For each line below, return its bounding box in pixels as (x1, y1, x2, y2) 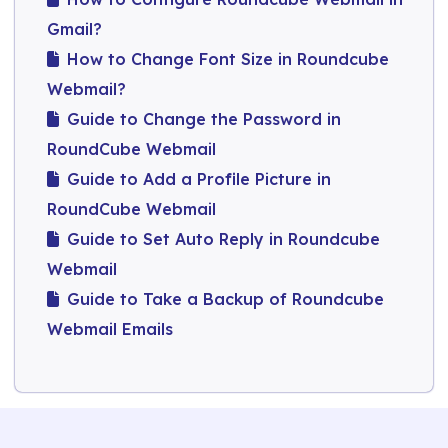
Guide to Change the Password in (67, 108, 341, 129)
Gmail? (47, 18, 102, 39)
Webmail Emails (47, 318, 173, 339)
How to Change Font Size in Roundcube (67, 48, 389, 69)
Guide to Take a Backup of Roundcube (67, 288, 384, 309)
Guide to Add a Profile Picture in (67, 168, 331, 189)
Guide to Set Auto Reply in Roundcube (67, 228, 380, 249)
